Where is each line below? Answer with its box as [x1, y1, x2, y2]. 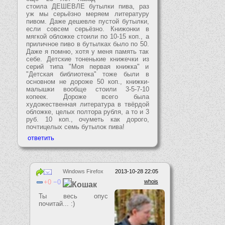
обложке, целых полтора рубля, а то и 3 [26, 107, 149, 116]
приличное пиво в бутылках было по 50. [26, 40, 149, 48]
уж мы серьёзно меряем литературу [26, 10, 149, 18]
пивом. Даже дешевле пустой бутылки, [26, 17, 149, 25]
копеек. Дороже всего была [26, 92, 149, 100]
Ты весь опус [39, 192, 108, 200]
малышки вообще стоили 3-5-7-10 [26, 85, 149, 93]
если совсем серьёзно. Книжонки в [26, 25, 149, 33]
